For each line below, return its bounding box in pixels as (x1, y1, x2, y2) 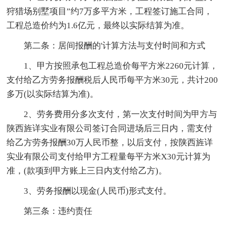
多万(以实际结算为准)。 (7, 89, 99, 99)
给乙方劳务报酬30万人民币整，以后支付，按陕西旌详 (7, 137, 213, 147)
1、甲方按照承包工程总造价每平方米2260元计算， (7, 61, 218, 71)
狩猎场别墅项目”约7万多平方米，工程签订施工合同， (7, 6, 213, 16)
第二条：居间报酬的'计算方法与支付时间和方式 (7, 40, 206, 50)
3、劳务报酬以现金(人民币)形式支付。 (7, 186, 172, 196)
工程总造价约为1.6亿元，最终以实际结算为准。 (7, 20, 190, 30)
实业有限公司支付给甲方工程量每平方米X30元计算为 (7, 151, 211, 161)
